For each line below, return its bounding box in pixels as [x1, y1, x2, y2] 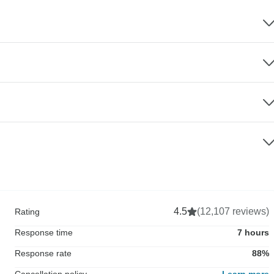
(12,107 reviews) [197, 206, 269, 217]
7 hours [237, 227, 269, 237]
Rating [15, 206, 40, 217]
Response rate [15, 248, 72, 258]
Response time [15, 227, 73, 237]
